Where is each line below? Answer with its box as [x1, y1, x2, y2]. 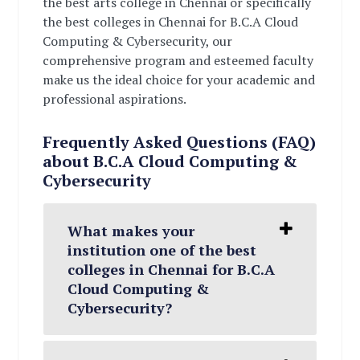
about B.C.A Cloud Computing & [43, 150, 298, 172]
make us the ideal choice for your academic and [43, 71, 316, 88]
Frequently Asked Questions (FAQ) [43, 131, 317, 153]
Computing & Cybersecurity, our [43, 32, 233, 50]
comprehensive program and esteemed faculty [43, 51, 314, 69]
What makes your [67, 221, 195, 240]
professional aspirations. [43, 90, 187, 108]
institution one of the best [67, 240, 257, 260]
